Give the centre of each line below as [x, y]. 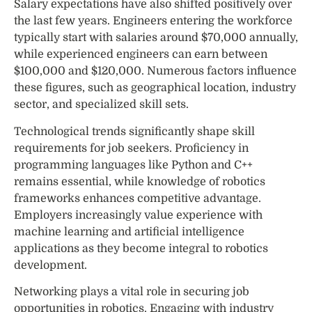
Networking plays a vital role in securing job [132, 292]
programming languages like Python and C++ [133, 165]
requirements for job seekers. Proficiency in [131, 148]
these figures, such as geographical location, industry [155, 88]
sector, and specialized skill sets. [101, 105]
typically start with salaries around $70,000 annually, [156, 38]
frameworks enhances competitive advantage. [138, 198]
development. [50, 265]
